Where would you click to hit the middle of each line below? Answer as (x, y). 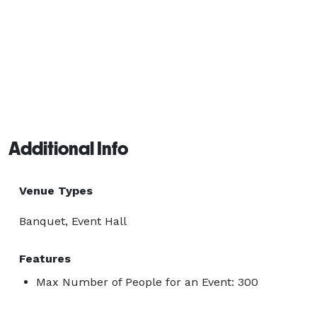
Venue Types (56, 190)
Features (45, 258)
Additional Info (68, 148)
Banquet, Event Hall (73, 221)
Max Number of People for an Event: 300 (147, 282)
